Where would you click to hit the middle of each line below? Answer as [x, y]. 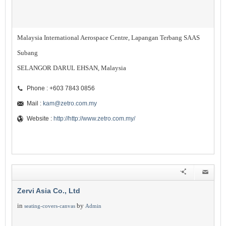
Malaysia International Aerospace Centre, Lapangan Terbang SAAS [108, 38]
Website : [40, 119]
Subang [27, 53]
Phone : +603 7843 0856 [61, 88]
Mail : [35, 103]
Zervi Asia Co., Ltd [49, 191]
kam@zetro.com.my [70, 103]
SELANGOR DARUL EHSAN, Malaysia [72, 68]
